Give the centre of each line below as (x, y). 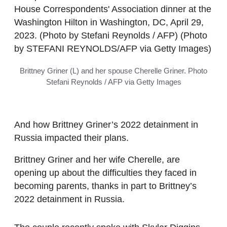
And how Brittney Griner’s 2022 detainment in (106, 124)
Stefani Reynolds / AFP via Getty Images (113, 82)
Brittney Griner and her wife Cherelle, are (97, 160)
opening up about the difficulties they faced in (105, 173)
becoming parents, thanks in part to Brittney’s (105, 186)
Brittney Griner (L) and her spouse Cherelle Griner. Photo (113, 70)
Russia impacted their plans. (71, 138)
